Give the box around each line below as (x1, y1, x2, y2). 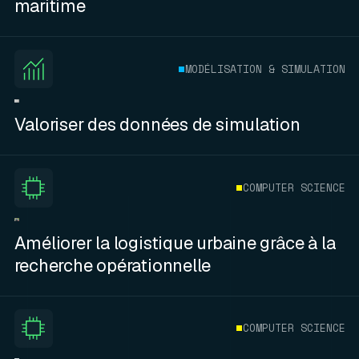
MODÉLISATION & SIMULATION (184, 60, 345, 77)
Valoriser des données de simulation (14, 113, 301, 136)
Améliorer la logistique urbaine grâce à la (14, 231, 336, 254)
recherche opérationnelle (14, 253, 212, 276)
